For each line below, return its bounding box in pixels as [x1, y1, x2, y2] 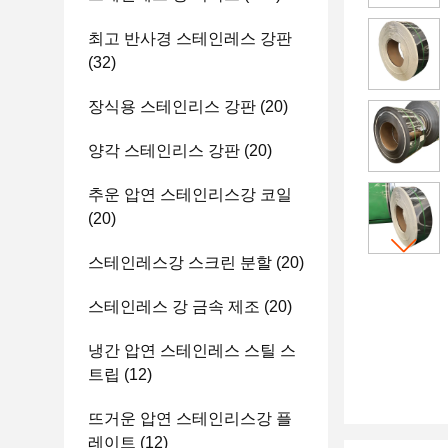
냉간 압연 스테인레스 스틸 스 [88, 342, 296, 359]
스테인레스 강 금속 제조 [88, 298, 260, 315]
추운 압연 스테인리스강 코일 [88, 186, 292, 203]
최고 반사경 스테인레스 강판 [88, 30, 292, 47]
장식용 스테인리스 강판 [88, 98, 256, 115]
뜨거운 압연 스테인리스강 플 [88, 410, 292, 427]
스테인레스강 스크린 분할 [88, 254, 272, 271]
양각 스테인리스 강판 [88, 142, 240, 159]
